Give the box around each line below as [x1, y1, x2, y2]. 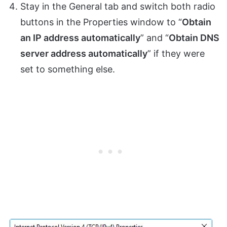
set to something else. [20, 64, 115, 75]
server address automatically [20, 48, 147, 59]
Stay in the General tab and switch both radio [20, 1, 215, 12]
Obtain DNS [169, 32, 219, 44]
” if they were [147, 48, 205, 59]
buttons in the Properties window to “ [20, 17, 182, 28]
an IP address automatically [20, 32, 140, 44]
